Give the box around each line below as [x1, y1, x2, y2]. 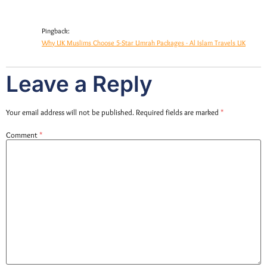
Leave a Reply [6, 70, 153, 98]
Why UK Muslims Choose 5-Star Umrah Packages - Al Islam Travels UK [42, 39, 246, 48]
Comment [6, 130, 39, 139]
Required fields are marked [136, 108, 221, 117]
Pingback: [42, 27, 70, 36]
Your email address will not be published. [6, 108, 134, 117]
